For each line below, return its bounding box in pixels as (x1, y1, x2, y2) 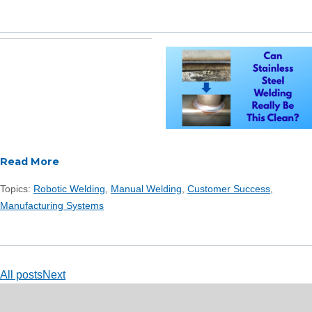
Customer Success (187, 183, 270, 195)
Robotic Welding (33, 183, 105, 195)
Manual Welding (111, 183, 182, 195)
